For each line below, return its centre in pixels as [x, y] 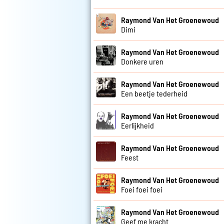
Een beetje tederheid [154, 93]
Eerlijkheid [137, 125]
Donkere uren [142, 61]
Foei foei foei [142, 189]
